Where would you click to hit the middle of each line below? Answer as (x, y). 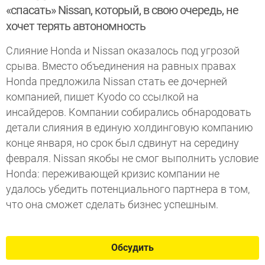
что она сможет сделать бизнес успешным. (112, 204)
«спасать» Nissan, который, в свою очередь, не (122, 10)
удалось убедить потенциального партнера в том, (128, 189)
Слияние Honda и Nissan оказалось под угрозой (123, 51)
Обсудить (132, 248)
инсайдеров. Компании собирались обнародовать (129, 112)
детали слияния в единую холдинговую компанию (130, 127)
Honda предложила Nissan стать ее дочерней (117, 81)
